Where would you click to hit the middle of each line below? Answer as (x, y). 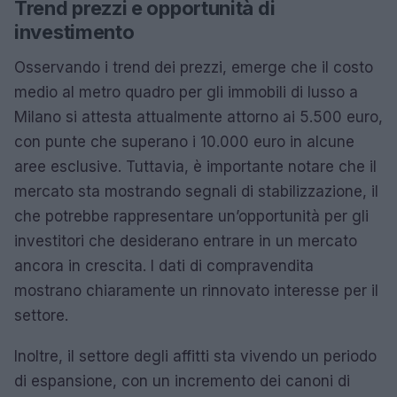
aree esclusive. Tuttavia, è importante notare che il (195, 166)
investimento (74, 31)
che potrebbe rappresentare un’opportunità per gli (191, 216)
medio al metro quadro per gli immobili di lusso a (186, 92)
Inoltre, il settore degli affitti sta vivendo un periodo (195, 356)
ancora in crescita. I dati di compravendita (164, 265)
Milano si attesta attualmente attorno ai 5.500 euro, (198, 117)
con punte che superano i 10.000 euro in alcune (184, 141)
